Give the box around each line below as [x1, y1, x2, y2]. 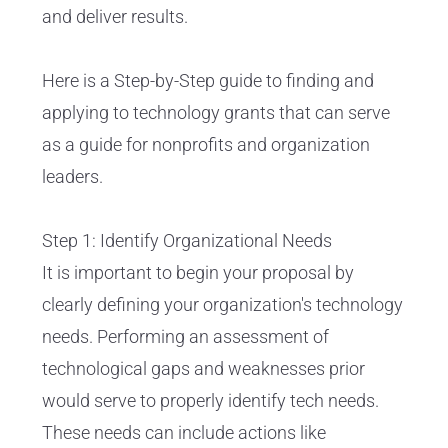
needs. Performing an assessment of [42, 326, 329, 348]
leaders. [42, 166, 103, 188]
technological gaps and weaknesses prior [42, 358, 365, 380]
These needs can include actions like [42, 422, 326, 444]
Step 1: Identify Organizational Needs [42, 230, 332, 252]
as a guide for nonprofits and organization [42, 134, 370, 156]
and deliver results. [42, 6, 192, 28]
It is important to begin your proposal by [42, 262, 354, 284]
